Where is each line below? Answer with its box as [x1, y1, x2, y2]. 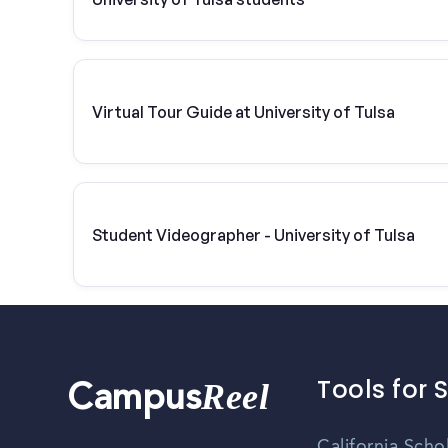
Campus [67, 383, 202, 420]
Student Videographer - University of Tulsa [92, 224, 415, 245]
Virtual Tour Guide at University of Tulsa [92, 101, 395, 122]
